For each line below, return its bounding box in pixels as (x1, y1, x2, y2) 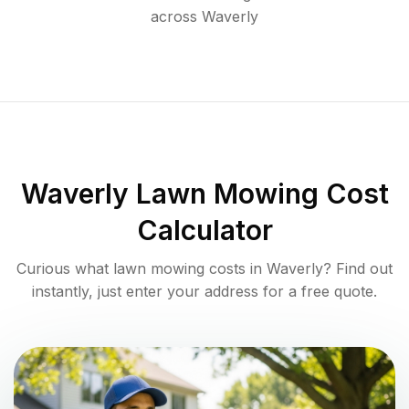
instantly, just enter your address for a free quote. (32, 282, 377, 301)
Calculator (136, 214, 273, 247)
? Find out (323, 259, 393, 278)
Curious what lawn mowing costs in (16, 259, 267, 278)
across (151, 7, 197, 26)
